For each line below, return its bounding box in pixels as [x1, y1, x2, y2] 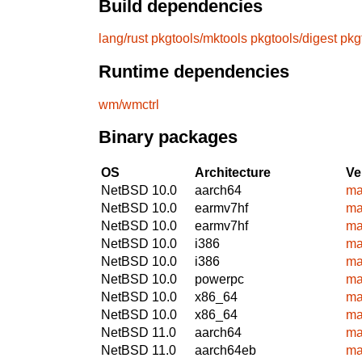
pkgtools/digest [250, 32, 337, 46]
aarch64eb [195, 343, 256, 357]
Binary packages [99, 127, 238, 148]
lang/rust [99, 32, 148, 46]
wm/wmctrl [99, 97, 159, 112]
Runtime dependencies [99, 61, 289, 82]
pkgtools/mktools [151, 32, 247, 46]
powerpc [195, 271, 244, 286]
